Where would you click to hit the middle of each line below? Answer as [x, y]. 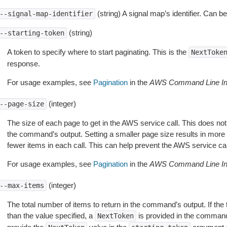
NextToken [115, 216]
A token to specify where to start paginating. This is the [98, 52]
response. [23, 64]
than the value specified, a [51, 216]
